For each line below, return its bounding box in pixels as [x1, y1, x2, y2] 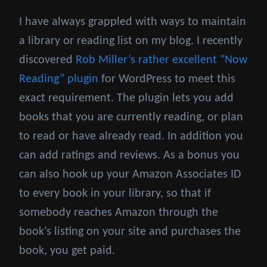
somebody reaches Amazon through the [19, 207, 218, 219]
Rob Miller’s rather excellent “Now [76, 54, 247, 67]
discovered [19, 54, 76, 67]
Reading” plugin [19, 73, 98, 86]
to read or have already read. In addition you [19, 131, 243, 143]
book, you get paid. [19, 245, 115, 257]
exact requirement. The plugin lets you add [19, 92, 234, 105]
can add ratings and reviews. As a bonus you [19, 150, 240, 162]
